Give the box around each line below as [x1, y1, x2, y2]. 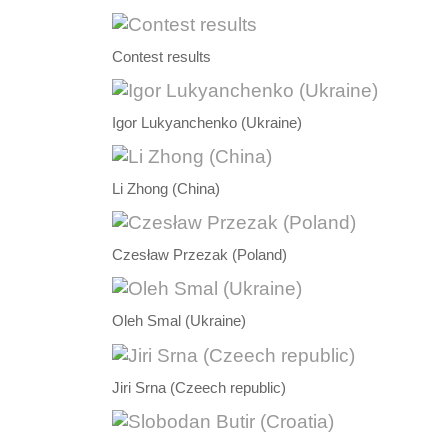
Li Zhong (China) [112, 181, 220, 198]
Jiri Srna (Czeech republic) [112, 379, 286, 396]
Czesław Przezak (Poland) [112, 247, 287, 264]
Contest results [112, 49, 211, 66]
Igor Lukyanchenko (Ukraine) [112, 115, 302, 132]
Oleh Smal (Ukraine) [112, 313, 246, 330]
